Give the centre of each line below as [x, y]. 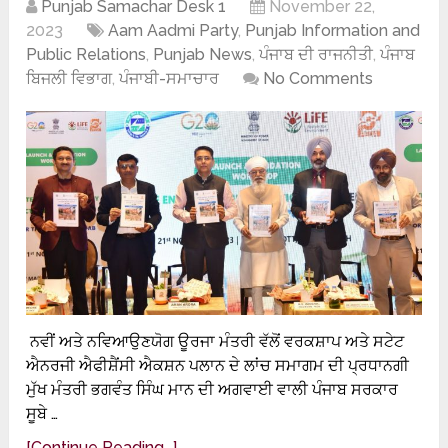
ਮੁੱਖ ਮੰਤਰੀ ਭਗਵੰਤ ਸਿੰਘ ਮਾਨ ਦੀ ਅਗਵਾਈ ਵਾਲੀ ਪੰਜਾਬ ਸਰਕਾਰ [212, 389]
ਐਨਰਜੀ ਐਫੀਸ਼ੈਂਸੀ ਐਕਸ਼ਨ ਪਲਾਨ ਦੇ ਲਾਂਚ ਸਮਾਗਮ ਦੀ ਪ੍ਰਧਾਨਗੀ [220, 365]
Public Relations [86, 55]
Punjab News [203, 55]
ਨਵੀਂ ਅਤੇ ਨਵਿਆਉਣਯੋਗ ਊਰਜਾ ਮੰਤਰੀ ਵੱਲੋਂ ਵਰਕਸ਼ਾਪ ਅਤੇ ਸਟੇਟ [215, 341]
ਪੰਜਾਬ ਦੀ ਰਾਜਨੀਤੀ [316, 55]
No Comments [318, 79]
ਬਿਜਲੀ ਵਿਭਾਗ [69, 79]
